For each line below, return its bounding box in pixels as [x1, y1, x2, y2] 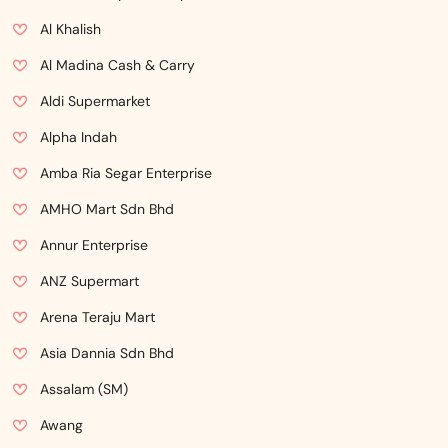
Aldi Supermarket [40, 92, 150, 110]
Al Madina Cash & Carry [40, 56, 195, 74]
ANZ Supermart [40, 272, 139, 290]
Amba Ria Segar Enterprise [40, 164, 212, 182]
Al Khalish [40, 20, 101, 38]
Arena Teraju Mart [40, 308, 155, 326]
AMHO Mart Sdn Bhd [40, 200, 174, 218]
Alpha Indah [40, 128, 117, 146]
